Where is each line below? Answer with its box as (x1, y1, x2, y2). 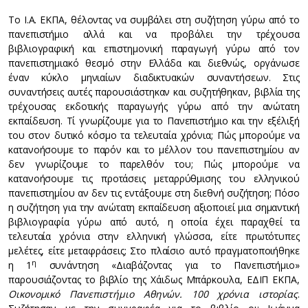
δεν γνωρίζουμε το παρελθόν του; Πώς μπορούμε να (8, 157, 300, 170)
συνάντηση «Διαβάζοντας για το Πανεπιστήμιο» (36, 258, 300, 272)
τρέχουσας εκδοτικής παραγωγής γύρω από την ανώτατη (8, 100, 300, 113)
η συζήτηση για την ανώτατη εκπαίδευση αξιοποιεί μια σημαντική (8, 201, 300, 214)
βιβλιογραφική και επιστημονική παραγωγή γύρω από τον (8, 42, 300, 55)
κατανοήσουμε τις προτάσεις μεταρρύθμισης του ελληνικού (8, 172, 300, 185)
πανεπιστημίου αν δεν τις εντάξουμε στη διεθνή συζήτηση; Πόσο (8, 186, 300, 199)
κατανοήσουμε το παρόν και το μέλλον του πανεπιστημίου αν (8, 143, 300, 156)
